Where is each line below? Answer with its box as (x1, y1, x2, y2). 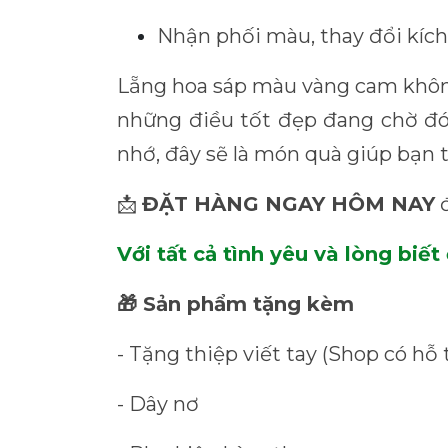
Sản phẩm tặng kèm (137, 292, 354, 316)
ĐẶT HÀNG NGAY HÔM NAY (142, 192, 435, 216)
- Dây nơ (117, 392, 199, 416)
